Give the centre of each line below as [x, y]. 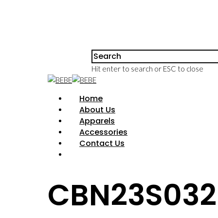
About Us [97, 110]
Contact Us [102, 143]
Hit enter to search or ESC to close [147, 69]
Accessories [103, 132]
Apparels [97, 121]
